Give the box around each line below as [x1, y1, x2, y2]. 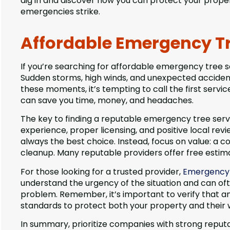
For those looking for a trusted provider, [21, 165, 183, 178]
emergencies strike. [21, 6, 100, 18]
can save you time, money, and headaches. [21, 94, 194, 107]
